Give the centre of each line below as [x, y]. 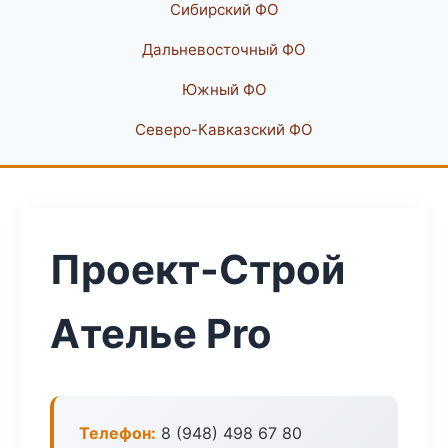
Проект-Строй [197, 269]
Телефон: [117, 433]
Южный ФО [224, 89]
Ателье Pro [161, 333]
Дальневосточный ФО [224, 49]
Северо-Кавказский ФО [224, 129]
